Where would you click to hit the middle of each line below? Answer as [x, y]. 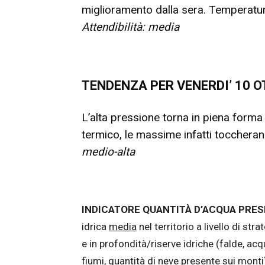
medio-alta [108, 152]
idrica [95, 227]
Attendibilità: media [130, 27]
